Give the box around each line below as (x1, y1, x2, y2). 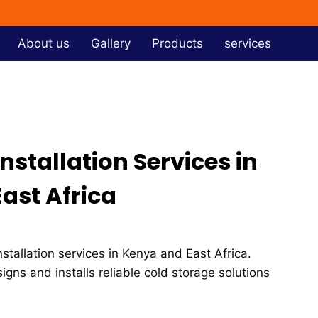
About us (18, 36, 70, 50)
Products (152, 36, 204, 50)
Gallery (91, 36, 131, 50)
